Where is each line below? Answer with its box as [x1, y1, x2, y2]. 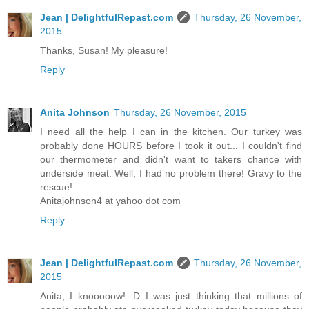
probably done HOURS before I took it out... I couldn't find [40, 140, 302, 152]
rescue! [40, 181, 72, 193]
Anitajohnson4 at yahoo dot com [40, 195, 181, 207]
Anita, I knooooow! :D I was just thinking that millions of [40, 290, 302, 302]
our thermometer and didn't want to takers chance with [40, 154, 302, 166]
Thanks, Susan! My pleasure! [40, 45, 168, 57]
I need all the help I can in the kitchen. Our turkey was [40, 126, 302, 138]
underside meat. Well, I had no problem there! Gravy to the [40, 168, 302, 179]
